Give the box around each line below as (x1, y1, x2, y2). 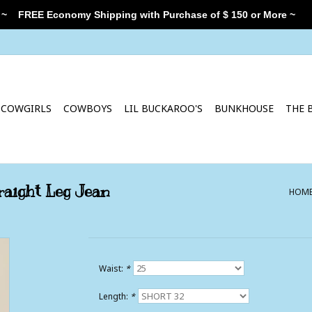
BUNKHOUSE (214, 102, 274, 115)
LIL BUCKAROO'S (124, 102, 203, 115)
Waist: (98, 263, 125, 274)
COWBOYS (63, 102, 112, 115)
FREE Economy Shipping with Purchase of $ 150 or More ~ (7, 9, 295, 20)
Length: (98, 290, 130, 302)
